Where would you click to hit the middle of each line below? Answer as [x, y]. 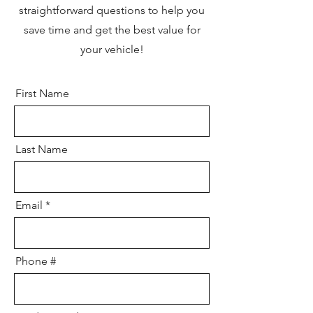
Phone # [36, 261]
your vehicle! [112, 49]
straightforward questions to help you [112, 10]
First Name [42, 93]
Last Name [42, 149]
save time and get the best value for [112, 30]
